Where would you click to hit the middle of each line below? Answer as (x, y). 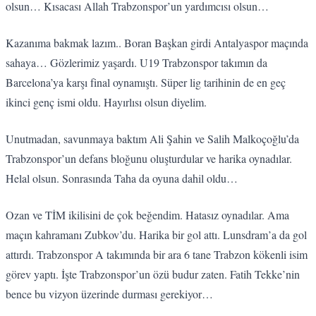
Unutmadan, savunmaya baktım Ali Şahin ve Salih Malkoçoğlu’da (152, 138)
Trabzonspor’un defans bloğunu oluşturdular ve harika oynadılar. (149, 158)
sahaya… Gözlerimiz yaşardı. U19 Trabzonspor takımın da (136, 62)
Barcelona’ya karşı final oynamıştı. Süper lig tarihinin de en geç (146, 82)
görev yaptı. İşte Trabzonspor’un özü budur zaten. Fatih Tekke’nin (153, 274)
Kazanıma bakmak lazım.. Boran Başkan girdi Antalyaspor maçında (157, 42)
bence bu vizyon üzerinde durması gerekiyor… (111, 293)
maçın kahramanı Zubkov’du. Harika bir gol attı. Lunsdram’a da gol (156, 234)
